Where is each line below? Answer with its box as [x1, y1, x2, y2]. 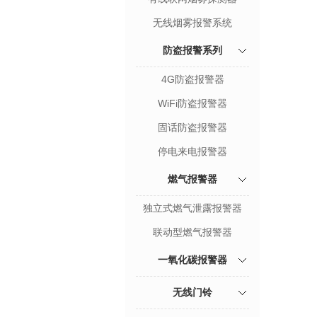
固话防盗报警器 [158, 122, 227, 133]
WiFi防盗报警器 [158, 98, 227, 109]
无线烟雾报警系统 [153, 17, 232, 28]
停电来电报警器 [158, 146, 227, 157]
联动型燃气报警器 [153, 226, 232, 238]
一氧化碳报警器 [158, 254, 227, 265]
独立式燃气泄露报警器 [143, 202, 242, 214]
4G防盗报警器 [161, 74, 224, 85]
